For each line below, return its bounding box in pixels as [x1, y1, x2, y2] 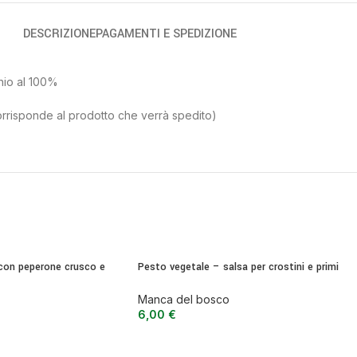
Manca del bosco [138, 292, 229, 306]
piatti [138, 275, 163, 289]
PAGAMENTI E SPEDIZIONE [96, 25, 237, 42]
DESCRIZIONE [23, 25, 96, 42]
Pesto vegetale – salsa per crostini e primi [138, 260, 339, 274]
